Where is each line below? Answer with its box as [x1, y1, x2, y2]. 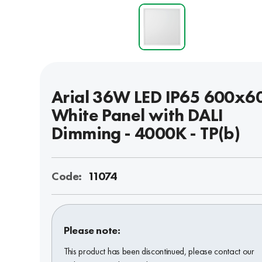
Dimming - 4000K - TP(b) [51, 122, 240, 144]
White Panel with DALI [51, 104, 223, 126]
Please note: [64, 223, 120, 237]
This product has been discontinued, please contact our [64, 244, 254, 257]
